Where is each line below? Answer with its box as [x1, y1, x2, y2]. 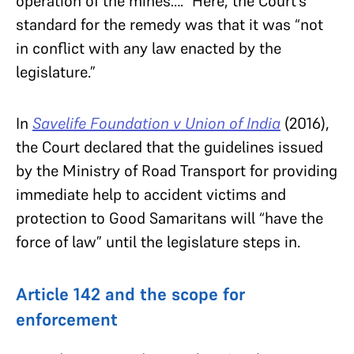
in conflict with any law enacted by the [16, 37, 281, 58]
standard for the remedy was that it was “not [16, 13, 323, 35]
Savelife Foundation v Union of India [32, 112, 281, 134]
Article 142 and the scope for [16, 282, 245, 305]
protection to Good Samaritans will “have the [16, 207, 323, 228]
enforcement [16, 307, 118, 330]
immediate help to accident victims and [16, 183, 286, 205]
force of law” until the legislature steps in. [16, 231, 304, 252]
